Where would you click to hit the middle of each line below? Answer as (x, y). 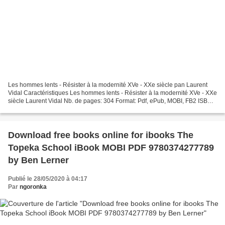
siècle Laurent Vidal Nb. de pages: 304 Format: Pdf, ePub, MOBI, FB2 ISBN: (111, 101)
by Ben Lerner (38, 160)
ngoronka (33, 187)
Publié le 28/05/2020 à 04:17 (48, 179)
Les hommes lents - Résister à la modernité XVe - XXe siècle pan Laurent (108, 85)
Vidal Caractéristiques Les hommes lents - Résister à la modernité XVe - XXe (113, 93)
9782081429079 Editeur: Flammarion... (62, 109)
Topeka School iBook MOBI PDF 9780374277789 (111, 148)
